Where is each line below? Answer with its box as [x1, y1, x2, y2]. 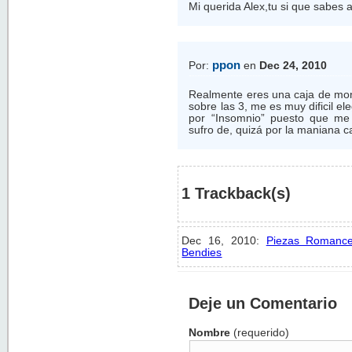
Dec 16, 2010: [181, 235, 266, 247]
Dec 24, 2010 [259, 59, 328, 71]
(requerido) [230, 327, 290, 339]
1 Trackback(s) [181, 185, 291, 203]
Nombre [189, 327, 231, 339]
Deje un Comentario [189, 294, 338, 312]
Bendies [181, 247, 222, 258]
